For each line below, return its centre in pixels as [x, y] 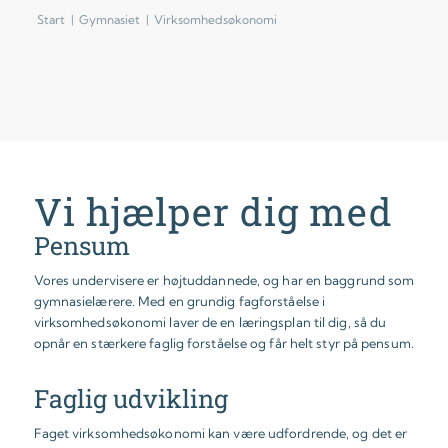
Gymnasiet [109, 19]
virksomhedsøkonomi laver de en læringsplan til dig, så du [210, 321]
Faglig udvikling [130, 398]
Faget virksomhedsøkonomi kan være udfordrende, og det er [220, 432]
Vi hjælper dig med [213, 210]
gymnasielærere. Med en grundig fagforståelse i [179, 300]
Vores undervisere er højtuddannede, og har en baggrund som [224, 279]
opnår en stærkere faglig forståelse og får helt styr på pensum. [223, 342]
